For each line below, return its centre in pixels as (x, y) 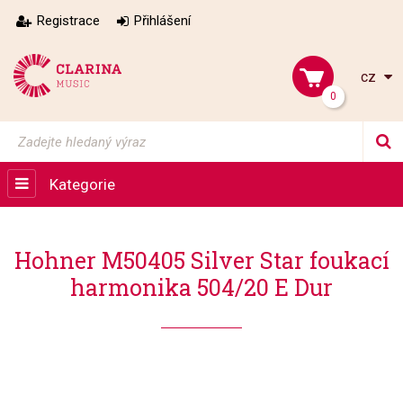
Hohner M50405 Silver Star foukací (201, 260)
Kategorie (82, 184)
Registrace (68, 21)
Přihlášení (162, 21)
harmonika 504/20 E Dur (201, 287)
